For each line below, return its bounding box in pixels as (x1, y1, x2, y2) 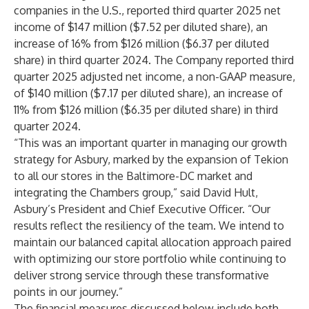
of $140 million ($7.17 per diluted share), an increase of (14, 86, 283, 100)
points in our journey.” (14, 285, 123, 299)
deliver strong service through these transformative (14, 268, 269, 282)
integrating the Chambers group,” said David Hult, (14, 186, 258, 199)
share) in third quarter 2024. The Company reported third (14, 53, 294, 67)
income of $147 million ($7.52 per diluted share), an (14, 20, 268, 34)
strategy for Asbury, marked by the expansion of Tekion (14, 152, 288, 166)
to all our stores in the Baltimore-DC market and (14, 169, 252, 183)
